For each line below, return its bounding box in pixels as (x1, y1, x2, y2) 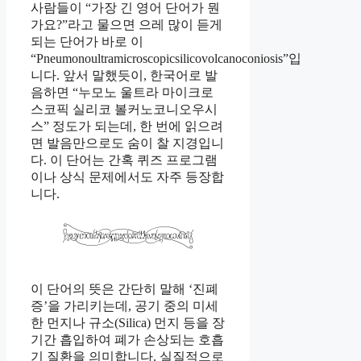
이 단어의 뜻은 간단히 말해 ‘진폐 (31, 282, 218, 297)
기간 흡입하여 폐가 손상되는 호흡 (31, 333, 224, 347)
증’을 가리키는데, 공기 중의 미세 (31, 299, 218, 313)
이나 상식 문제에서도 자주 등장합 (31, 169, 224, 184)
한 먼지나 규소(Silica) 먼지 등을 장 (31, 316, 225, 330)
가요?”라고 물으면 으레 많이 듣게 (31, 17, 222, 31)
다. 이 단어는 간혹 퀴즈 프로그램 (31, 152, 218, 167)
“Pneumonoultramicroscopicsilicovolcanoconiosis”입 (31, 51, 301, 65)
